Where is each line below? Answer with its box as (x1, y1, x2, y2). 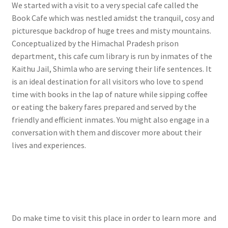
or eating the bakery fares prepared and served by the (11, 102, 196, 112)
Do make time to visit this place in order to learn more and (11, 213, 216, 223)
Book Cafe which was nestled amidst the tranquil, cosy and (11, 13, 214, 23)
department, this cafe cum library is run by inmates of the (11, 51, 212, 62)
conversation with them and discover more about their (11, 127, 202, 138)
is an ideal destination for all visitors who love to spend (11, 76, 203, 87)
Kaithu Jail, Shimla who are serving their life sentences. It (11, 64, 212, 74)
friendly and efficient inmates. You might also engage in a (11, 115, 209, 125)
